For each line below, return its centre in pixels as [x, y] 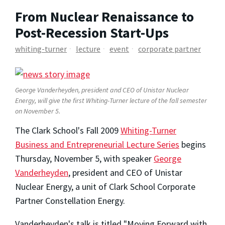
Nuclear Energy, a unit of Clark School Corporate [105, 187]
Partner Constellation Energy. [70, 201]
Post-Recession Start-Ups [92, 32]
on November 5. [38, 111]
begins [193, 145]
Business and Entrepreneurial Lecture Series [97, 145]
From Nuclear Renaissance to [104, 16]
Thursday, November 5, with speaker [84, 159]
